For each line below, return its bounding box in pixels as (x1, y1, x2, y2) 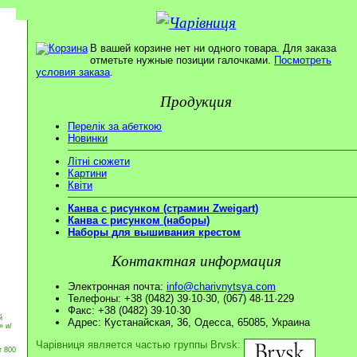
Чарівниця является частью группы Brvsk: (35, 338, 244, 351)
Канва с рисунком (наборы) (67, 214, 210, 226)
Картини (67, 167, 107, 180)
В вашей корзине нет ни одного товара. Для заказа (90, 42, 336, 55)
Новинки (67, 132, 108, 145)
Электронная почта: (67, 280, 167, 293)
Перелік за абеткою (67, 120, 162, 133)
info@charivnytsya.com (166, 280, 276, 293)
